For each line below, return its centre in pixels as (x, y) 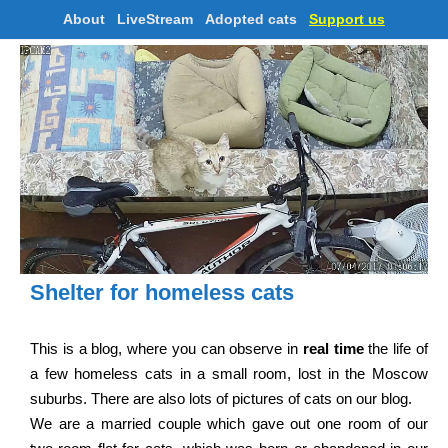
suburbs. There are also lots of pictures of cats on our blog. (221, 399)
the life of (396, 349)
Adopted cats (251, 19)
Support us (347, 19)
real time (333, 349)
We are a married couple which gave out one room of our (229, 424)
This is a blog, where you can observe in (166, 349)
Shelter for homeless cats (162, 293)
